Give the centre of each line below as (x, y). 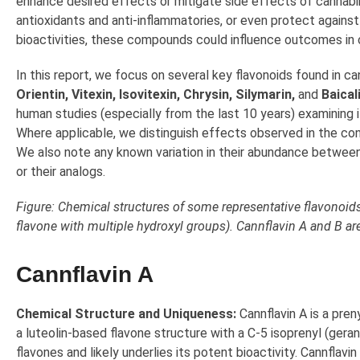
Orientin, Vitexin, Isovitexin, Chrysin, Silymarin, (155, 95)
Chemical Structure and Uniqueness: (126, 314)
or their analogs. (61, 172)
